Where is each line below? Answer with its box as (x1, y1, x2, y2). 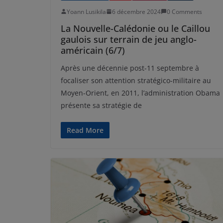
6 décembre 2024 (112, 7, 161, 16)
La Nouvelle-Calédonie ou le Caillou (61, 22, 210, 34)
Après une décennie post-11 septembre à (61, 63, 199, 73)
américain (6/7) (61, 44, 125, 56)
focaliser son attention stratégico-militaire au (61, 75, 211, 85)
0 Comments (167, 7, 202, 16)
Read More (67, 125, 104, 135)
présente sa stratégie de (61, 100, 142, 110)
